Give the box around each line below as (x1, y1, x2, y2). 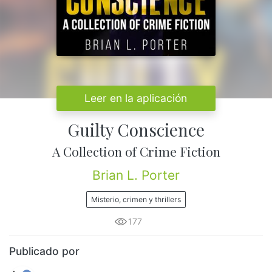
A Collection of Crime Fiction (52, 143, 220, 160)
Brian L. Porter (92, 168, 180, 183)
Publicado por (9, 245, 80, 258)
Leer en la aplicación (84, 92, 188, 105)
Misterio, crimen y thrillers (91, 194, 181, 204)
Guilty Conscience (67, 118, 205, 141)
